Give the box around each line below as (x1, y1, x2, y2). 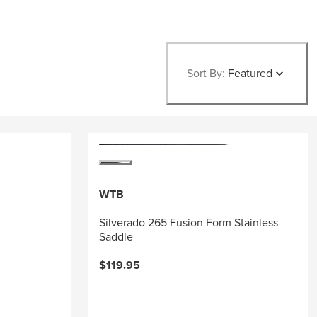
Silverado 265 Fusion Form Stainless (98, 214, 278, 231)
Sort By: (187, 65, 226, 81)
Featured (228, 65, 273, 81)
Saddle (98, 229, 133, 245)
